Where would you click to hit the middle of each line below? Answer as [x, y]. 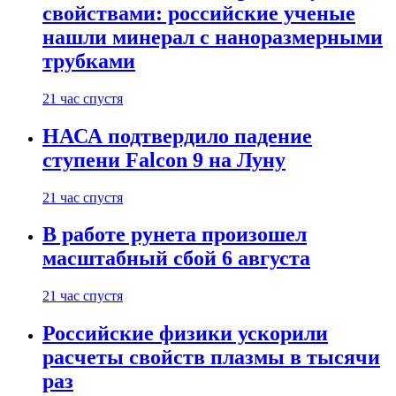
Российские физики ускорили [185, 334]
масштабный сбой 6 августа [176, 259]
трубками [89, 61]
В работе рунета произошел [175, 235]
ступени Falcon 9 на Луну [164, 160]
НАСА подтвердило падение [177, 136]
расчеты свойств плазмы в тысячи [211, 358]
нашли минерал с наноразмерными [213, 37]
